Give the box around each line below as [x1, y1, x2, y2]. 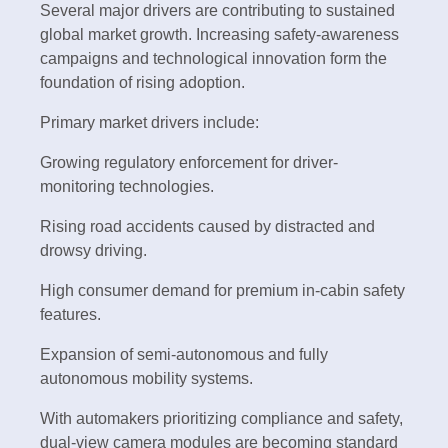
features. [40, 306, 101, 324]
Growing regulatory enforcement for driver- [40, 154, 338, 172]
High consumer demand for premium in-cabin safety [40, 282, 405, 300]
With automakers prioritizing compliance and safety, [40, 410, 403, 428]
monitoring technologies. [40, 178, 214, 196]
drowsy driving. [40, 242, 147, 260]
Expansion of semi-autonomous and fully [40, 346, 328, 364]
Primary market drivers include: [40, 114, 259, 132]
